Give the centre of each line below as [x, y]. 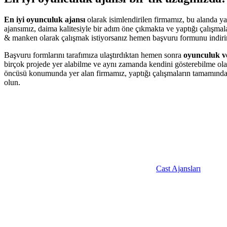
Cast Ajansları [178, 169]
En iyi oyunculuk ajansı [45, 20]
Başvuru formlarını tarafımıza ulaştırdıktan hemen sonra [94, 55]
